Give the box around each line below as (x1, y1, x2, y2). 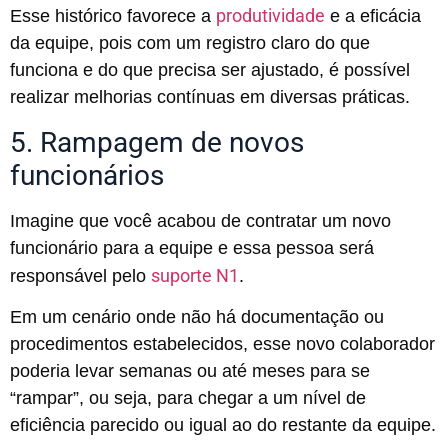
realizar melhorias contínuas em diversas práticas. (10, 87, 410, 108)
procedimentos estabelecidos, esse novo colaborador (10, 333, 435, 354)
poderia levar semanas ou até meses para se (10, 360, 370, 381)
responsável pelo (10, 265, 151, 286)
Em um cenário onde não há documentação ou (10, 306, 384, 327)
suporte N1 (151, 264, 239, 286)
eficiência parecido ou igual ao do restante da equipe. (10, 414, 436, 435)
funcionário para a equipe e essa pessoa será (10, 237, 374, 258)
